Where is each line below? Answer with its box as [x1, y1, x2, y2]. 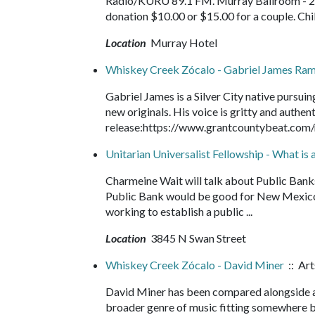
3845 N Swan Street [148, 231, 246, 245]
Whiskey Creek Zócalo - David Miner [105, 258, 284, 271]
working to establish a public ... [105, 205, 259, 218]
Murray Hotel [148, 36, 217, 49]
